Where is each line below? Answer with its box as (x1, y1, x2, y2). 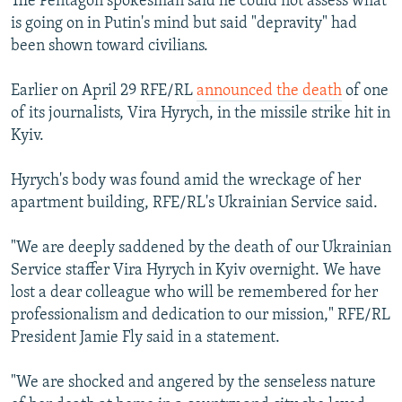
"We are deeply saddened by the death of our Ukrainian (11, 239, 391, 257)
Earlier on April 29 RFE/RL (11, 82, 197, 100)
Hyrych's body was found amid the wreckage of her (11, 171, 361, 189)
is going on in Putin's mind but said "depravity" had (11, 14, 357, 32)
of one (342, 82, 389, 100)
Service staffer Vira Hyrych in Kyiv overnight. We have (11, 261, 381, 279)
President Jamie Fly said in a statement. (11, 328, 280, 346)
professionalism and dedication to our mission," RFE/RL (11, 306, 390, 324)
